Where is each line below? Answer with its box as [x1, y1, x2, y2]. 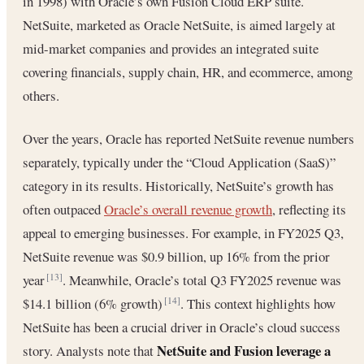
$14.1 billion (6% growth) [23, 293, 166, 313]
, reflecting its [272, 199, 346, 219]
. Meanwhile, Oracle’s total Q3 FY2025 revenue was [63, 270, 341, 289]
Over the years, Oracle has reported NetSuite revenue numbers [23, 128, 354, 148]
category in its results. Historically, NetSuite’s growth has [23, 175, 334, 195]
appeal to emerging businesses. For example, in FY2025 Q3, [23, 223, 344, 242]
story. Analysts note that [23, 340, 157, 360]
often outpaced [23, 199, 104, 219]
